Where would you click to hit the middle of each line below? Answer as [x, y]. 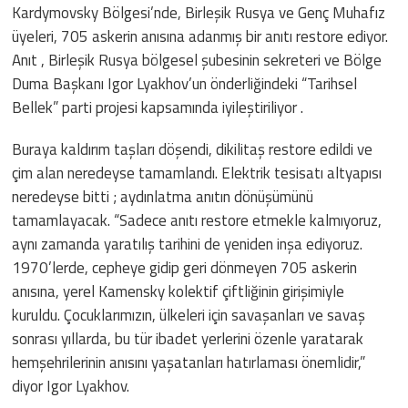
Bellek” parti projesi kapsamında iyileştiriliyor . [158, 107]
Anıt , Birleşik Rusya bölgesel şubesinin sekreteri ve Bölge [197, 60]
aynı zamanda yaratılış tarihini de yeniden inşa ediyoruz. [188, 244]
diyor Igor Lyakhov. [71, 386]
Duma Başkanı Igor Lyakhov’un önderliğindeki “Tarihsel [185, 83]
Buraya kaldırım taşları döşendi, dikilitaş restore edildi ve [193, 149]
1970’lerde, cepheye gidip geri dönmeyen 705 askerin [185, 267]
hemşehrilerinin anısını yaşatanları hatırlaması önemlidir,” [189, 362]
